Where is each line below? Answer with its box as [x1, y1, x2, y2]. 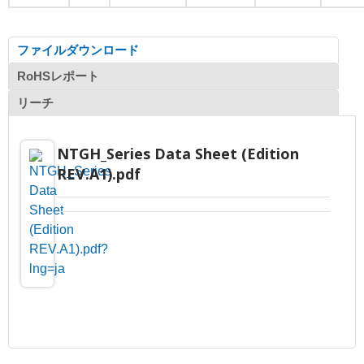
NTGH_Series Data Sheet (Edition [56, 143, 299, 163]
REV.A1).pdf [56, 163, 141, 184]
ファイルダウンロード [17, 42, 139, 57]
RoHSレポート [17, 68, 99, 83]
